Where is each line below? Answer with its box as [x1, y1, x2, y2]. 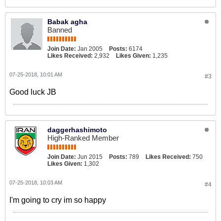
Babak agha [47, 18, 87, 26]
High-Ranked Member [47, 134, 119, 142]
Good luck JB [9, 88, 56, 96]
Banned [47, 26, 72, 34]
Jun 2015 [77, 153, 103, 160]
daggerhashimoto [47, 126, 107, 134]
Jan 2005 [77, 45, 103, 52]
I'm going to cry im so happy [9, 196, 106, 204]
